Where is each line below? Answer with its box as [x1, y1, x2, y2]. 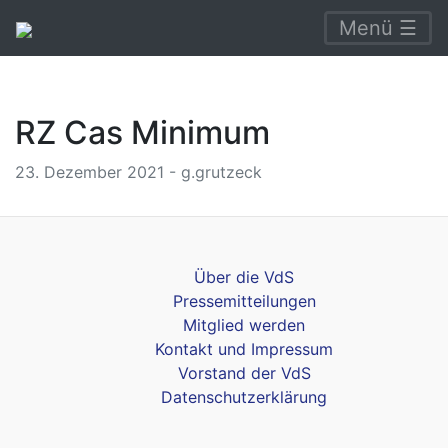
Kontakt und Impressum [155, 339, 333, 359]
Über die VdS [194, 267, 294, 287]
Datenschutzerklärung [161, 387, 327, 407]
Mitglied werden [183, 315, 305, 335]
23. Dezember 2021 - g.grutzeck [15, 162, 262, 182]
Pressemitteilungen [172, 291, 316, 311]
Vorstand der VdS [177, 363, 311, 383]
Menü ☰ [339, 16, 417, 40]
